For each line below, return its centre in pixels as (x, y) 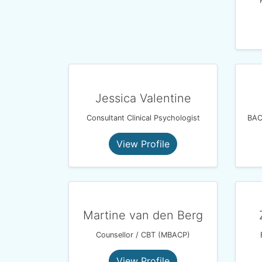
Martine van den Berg (143, 216)
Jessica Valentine (143, 98)
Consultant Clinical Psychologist (143, 118)
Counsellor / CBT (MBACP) (143, 235)
